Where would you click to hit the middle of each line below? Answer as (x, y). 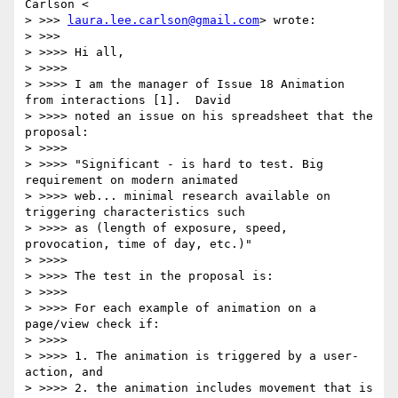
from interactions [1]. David (128, 100)
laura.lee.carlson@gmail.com (163, 20)
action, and (64, 372)
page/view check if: (92, 324)
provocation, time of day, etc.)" (139, 244)
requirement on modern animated (131, 180)
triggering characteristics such (135, 212)
